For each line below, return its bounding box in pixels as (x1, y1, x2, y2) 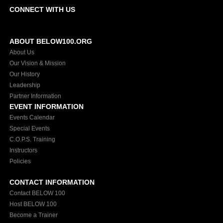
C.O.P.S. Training (9, 136, 55, 143)
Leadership (9, 82, 40, 89)
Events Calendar (9, 114, 55, 121)
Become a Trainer (9, 212, 58, 219)
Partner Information (9, 93, 61, 100)
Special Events (9, 125, 50, 132)
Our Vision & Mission (9, 60, 66, 67)
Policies (9, 158, 31, 165)
